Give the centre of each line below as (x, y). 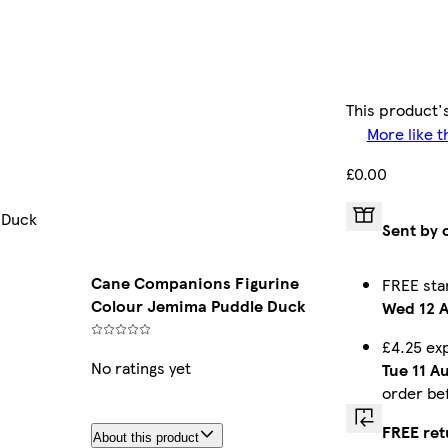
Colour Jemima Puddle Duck (198, 306)
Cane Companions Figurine (195, 283)
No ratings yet (141, 368)
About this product (146, 438)
